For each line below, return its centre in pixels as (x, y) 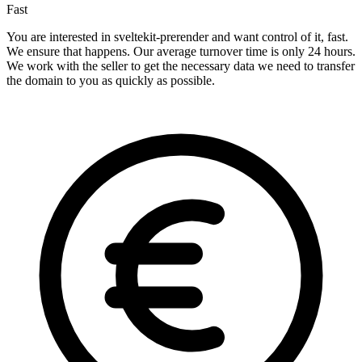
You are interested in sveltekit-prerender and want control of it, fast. (177, 37)
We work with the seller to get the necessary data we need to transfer (181, 66)
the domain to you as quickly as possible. (111, 81)
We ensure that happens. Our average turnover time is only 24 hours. (181, 52)
